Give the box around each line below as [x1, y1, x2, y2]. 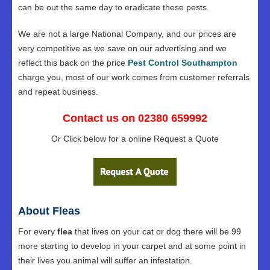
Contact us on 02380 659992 [63, 112, 207, 124]
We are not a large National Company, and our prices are [18, 29, 236, 39]
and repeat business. [18, 87, 98, 96]
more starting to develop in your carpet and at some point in [18, 241, 246, 251]
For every [18, 227, 57, 236]
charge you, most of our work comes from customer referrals [18, 72, 250, 82]
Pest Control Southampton [128, 58, 237, 67]
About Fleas [18, 205, 80, 217]
